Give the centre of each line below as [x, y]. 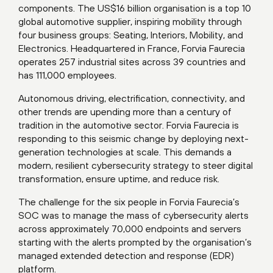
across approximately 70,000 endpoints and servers [130, 228]
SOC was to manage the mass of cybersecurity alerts [133, 215]
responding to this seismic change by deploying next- [133, 138]
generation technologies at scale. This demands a [125, 151]
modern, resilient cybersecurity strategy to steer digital [136, 165]
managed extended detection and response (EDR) [126, 255]
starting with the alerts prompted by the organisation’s [135, 242]
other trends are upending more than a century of [125, 111]
